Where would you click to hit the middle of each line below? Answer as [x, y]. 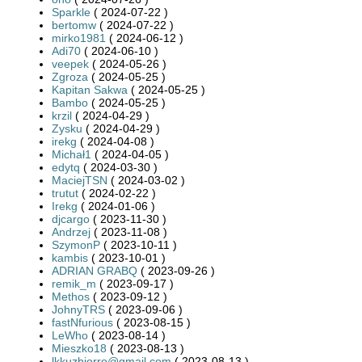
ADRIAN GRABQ [95, 270]
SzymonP [76, 244]
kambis [70, 257]
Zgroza [70, 76]
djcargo [71, 219]
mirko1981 [79, 38]
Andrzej [73, 232]
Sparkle [71, 12]
